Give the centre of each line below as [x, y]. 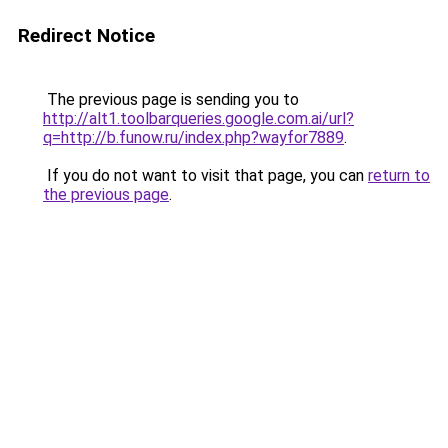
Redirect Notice [86, 35]
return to [399, 175]
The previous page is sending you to [171, 99]
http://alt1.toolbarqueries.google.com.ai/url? [198, 118]
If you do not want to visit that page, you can [205, 175]
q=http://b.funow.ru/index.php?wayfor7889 [193, 137]
